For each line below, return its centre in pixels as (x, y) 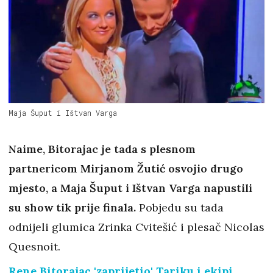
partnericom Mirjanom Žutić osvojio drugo (126, 168)
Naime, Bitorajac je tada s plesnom (102, 149)
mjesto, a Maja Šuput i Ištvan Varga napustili (130, 188)
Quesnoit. (34, 246)
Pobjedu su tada (180, 207)
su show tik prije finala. (72, 207)
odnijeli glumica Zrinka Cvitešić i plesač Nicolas (136, 227)
